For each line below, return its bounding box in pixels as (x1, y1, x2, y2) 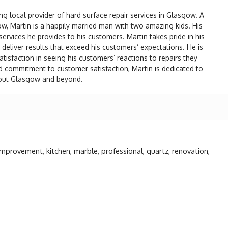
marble (74, 146, 98, 155)
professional (101, 146, 144, 155)
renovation (172, 146, 209, 155)
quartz (147, 146, 169, 155)
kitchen (46, 146, 71, 155)
